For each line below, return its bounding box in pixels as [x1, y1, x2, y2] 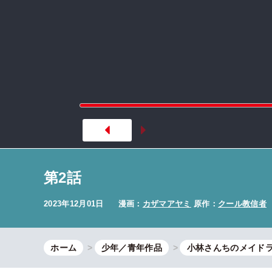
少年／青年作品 [101, 242, 163, 253]
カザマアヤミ [142, 199, 191, 208]
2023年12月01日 [44, 199, 106, 208]
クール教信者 [218, 199, 267, 208]
